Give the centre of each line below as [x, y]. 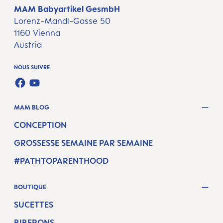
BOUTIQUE [30, 187]
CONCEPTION [40, 125]
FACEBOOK [35, 90]
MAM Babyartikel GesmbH [67, 9]
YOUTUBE [47, 90]
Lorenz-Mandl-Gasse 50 [62, 21]
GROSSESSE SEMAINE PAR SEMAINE [83, 143]
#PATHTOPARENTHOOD [61, 161]
